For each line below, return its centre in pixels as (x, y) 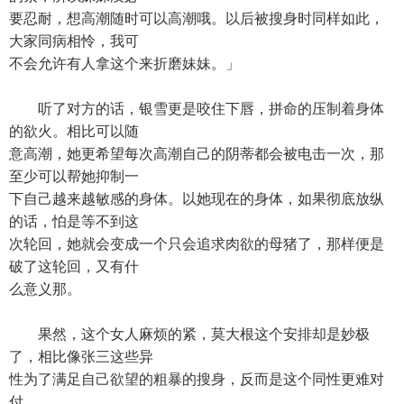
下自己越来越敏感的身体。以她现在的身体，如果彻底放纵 (197, 199)
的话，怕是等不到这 (74, 221)
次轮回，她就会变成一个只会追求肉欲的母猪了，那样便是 (197, 244)
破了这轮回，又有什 (74, 266)
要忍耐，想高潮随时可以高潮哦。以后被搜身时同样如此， (197, 18)
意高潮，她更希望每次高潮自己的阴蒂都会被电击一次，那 (197, 154)
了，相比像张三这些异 (81, 357)
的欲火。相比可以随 (74, 131)
